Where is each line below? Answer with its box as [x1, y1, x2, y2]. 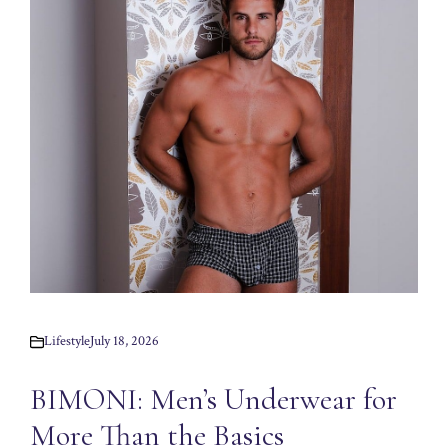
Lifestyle [44, 332, 90, 351]
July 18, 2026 [90, 332, 159, 351]
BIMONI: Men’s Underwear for [30, 381, 397, 419]
